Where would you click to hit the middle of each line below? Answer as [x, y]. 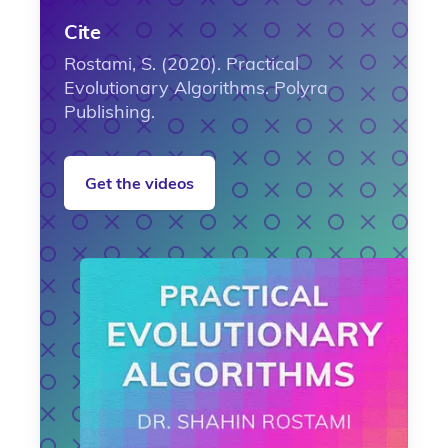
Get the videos [139, 183]
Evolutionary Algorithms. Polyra [196, 88]
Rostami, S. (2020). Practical [181, 64]
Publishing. [109, 112]
